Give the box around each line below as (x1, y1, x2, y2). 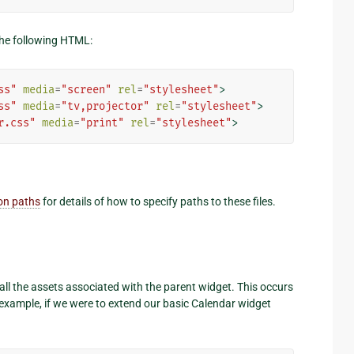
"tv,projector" (61, 100, 149, 114)
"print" (80, 116, 124, 130)
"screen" (61, 83, 111, 97)
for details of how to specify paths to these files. (40, 195, 276, 209)
